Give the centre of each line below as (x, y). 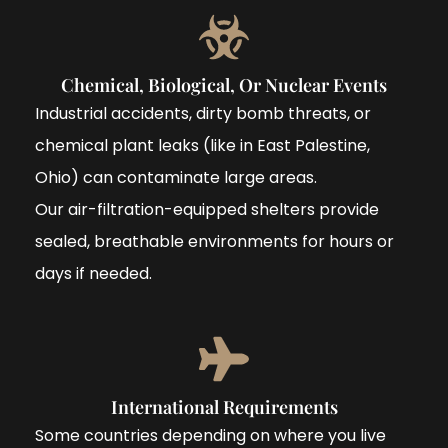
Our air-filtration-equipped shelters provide (207, 209)
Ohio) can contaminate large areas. (176, 177)
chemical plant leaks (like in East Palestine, (202, 145)
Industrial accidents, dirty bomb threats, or (203, 113)
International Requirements (224, 406)
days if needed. (93, 273)
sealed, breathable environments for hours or (214, 241)
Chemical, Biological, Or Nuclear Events (224, 84)
